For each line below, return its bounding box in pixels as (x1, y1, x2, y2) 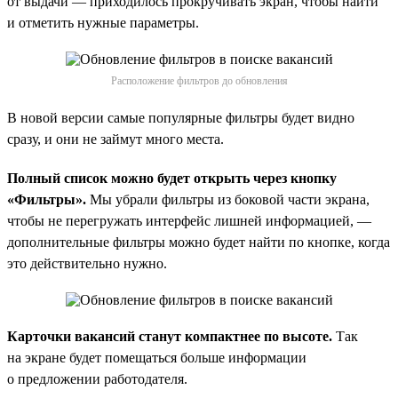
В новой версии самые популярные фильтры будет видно (7, 109, 354, 125)
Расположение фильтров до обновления (110, 74, 288, 87)
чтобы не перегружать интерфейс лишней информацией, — (7, 212, 371, 228)
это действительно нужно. (7, 255, 167, 271)
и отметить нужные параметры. (7, 14, 199, 30)
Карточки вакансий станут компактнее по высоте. (7, 328, 332, 344)
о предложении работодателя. (7, 370, 187, 386)
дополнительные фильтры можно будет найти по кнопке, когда (7, 234, 390, 250)
